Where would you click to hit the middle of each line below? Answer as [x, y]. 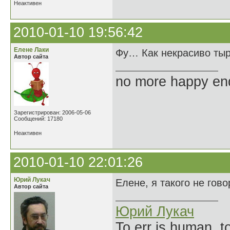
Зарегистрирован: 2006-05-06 [52, 112]
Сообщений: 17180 [38, 119]
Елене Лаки [31, 50]
